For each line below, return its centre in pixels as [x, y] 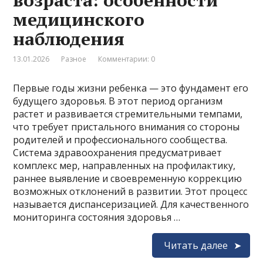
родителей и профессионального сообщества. [120, 139]
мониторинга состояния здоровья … [97, 217]
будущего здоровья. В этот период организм [118, 101]
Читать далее [195, 245]
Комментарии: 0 [127, 59]
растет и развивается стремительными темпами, [128, 114]
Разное [74, 59]
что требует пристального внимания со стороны [127, 127]
